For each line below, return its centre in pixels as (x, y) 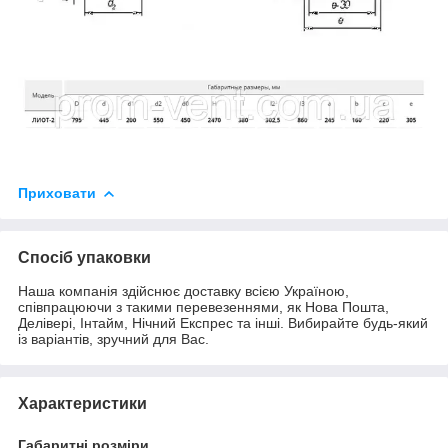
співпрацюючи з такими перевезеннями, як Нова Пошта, (203, 306)
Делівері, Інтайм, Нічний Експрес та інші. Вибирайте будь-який (223, 322)
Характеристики (82, 403)
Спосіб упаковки (84, 257)
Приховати (57, 192)
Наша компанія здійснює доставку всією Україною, (183, 290)
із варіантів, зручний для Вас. (113, 338)
